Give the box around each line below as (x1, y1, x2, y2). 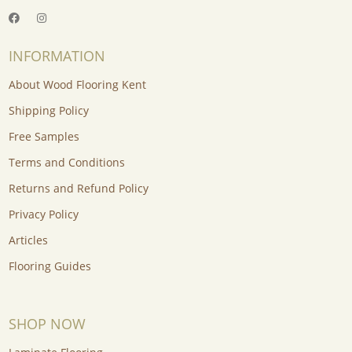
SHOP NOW (8, 314, 86, 334)
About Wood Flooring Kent (8, 77, 146, 93)
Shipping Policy (8, 103, 89, 119)
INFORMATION (8, 46, 105, 66)
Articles (8, 233, 48, 248)
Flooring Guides (8, 258, 91, 274)
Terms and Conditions (8, 155, 125, 170)
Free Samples (8, 129, 79, 145)
